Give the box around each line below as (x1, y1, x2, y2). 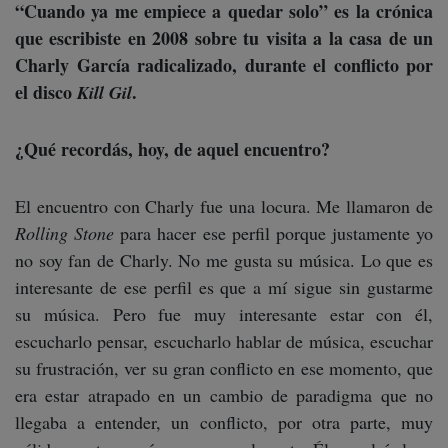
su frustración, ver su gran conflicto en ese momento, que (15, 356, 433, 381)
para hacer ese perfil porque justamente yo (114, 221, 433, 246)
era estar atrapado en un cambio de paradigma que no (15, 383, 433, 408)
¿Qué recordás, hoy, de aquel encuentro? (15, 136, 330, 163)
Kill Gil (77, 80, 132, 106)
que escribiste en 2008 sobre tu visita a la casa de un (15, 25, 433, 52)
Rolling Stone (15, 221, 115, 246)
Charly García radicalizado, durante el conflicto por (15, 52, 433, 79)
